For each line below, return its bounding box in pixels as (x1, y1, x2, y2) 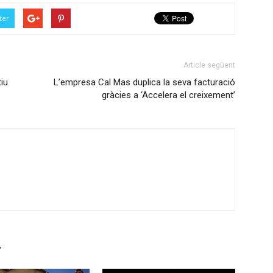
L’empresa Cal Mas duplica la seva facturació (54, 77, 235, 88)
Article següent (183, 61, 235, 69)
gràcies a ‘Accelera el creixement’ (102, 90, 235, 101)
